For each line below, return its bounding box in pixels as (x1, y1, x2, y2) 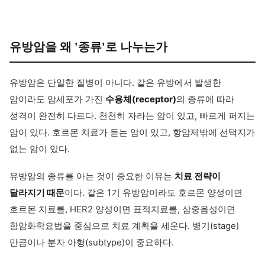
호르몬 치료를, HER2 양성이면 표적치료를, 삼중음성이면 (9, 203, 235, 215)
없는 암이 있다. (9, 143, 70, 154)
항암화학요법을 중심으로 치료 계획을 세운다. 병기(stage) (9, 220, 239, 231)
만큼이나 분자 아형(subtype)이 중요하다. (9, 237, 174, 248)
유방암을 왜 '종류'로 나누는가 (9, 38, 167, 55)
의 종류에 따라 (176, 93, 234, 105)
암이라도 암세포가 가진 (9, 93, 105, 105)
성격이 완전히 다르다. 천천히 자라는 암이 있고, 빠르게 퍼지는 (9, 110, 255, 121)
